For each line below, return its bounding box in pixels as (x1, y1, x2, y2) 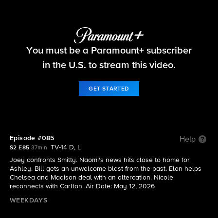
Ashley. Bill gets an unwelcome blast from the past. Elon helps (10, 165, 201, 172)
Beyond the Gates (67, 38, 151, 49)
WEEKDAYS (10, 197, 48, 204)
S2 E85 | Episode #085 (71, 53, 147, 61)
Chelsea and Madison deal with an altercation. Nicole (10, 174, 173, 181)
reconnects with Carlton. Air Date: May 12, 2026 (10, 183, 155, 190)
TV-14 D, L (51, 144, 81, 151)
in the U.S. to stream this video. (42, 60, 176, 70)
